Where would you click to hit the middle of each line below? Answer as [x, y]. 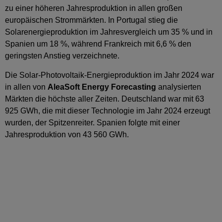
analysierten [179, 87]
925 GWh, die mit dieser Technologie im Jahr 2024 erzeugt [108, 111]
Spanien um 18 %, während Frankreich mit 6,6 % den [98, 44]
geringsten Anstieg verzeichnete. [62, 56]
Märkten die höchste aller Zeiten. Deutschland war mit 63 [105, 99]
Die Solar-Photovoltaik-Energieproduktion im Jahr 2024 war [110, 75]
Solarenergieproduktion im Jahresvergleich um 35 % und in [109, 32]
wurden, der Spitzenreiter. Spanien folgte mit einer [92, 122]
